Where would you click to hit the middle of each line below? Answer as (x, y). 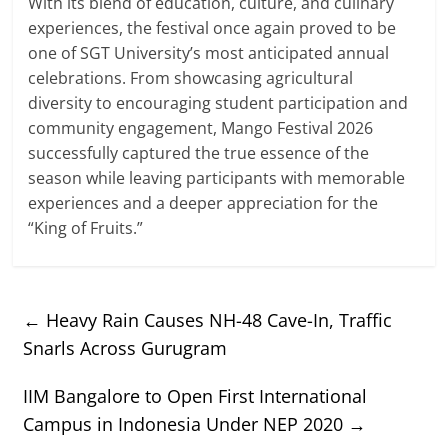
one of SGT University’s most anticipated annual (209, 52)
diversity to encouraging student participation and (218, 102)
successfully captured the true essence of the (199, 152)
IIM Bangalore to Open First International (195, 395)
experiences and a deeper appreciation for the (203, 202)
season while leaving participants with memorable (217, 177)
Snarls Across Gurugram (125, 347)
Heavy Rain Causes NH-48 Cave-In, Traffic (217, 319)
